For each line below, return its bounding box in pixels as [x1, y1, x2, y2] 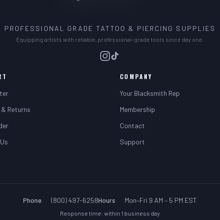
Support [120, 137, 145, 146]
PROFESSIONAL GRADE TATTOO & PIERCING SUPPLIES [4, 24, 216, 32]
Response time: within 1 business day [60, 210, 160, 217]
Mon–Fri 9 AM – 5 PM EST [125, 196, 197, 204]
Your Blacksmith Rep [120, 89, 180, 97]
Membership [120, 105, 155, 113]
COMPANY [120, 72, 153, 81]
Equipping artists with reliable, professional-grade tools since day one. [16, 36, 204, 43]
